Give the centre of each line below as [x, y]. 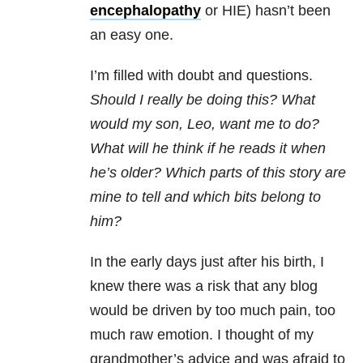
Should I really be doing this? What [203, 100]
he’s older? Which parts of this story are [218, 173]
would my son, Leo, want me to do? [205, 124]
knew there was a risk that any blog [204, 286]
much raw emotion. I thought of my [202, 335]
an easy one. [134, 35]
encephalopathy [145, 11]
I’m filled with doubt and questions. [201, 76]
